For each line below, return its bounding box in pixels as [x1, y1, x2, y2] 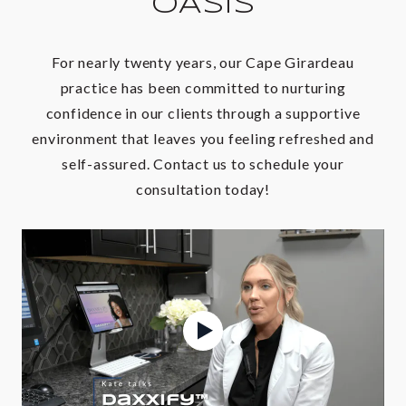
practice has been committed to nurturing [60, 78, 346, 96]
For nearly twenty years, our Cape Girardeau [52, 53, 354, 71]
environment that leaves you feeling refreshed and [32, 129, 374, 147]
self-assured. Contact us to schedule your [62, 154, 344, 172]
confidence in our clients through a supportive [45, 103, 361, 121]
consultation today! [135, 179, 271, 198]
